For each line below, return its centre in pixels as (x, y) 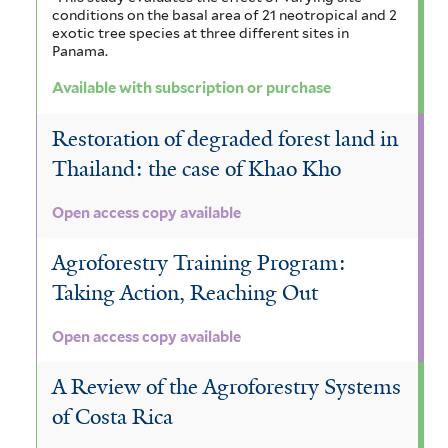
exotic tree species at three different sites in (200, 32)
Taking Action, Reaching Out (185, 292)
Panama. (81, 50)
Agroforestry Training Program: (199, 262)
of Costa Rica (112, 416)
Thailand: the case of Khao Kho (196, 168)
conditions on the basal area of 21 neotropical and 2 (224, 14)
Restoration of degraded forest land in (225, 138)
